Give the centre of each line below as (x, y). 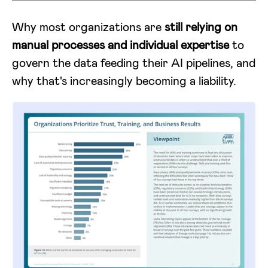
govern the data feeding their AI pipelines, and (134, 62)
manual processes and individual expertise (121, 44)
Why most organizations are (88, 26)
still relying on (201, 26)
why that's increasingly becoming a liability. (124, 80)
